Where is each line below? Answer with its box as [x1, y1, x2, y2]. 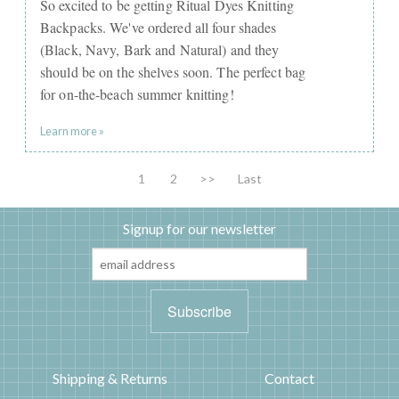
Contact [265, 369, 314, 387]
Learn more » [40, 124, 104, 139]
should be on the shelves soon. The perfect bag [40, 62, 306, 82]
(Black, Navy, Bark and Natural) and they [40, 40, 280, 60]
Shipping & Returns [52, 369, 167, 387]
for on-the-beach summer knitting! [40, 85, 234, 104]
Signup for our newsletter [123, 220, 276, 238]
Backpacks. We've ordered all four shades [40, 18, 277, 37]
